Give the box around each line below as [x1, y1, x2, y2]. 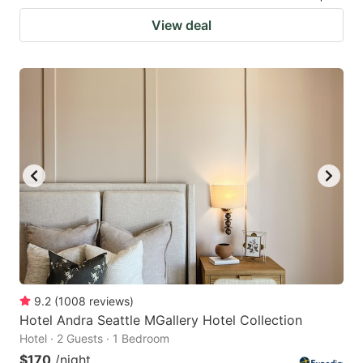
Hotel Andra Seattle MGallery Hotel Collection [19, 311, 302, 328]
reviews [89, 293, 130, 308]
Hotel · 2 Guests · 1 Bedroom [19, 331, 169, 345]
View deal [152, 16, 211, 33]
